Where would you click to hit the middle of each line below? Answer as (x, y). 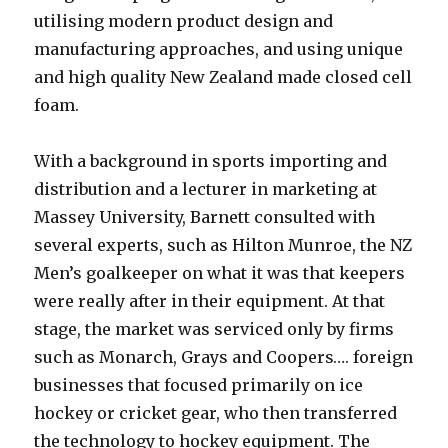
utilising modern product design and (184, 21)
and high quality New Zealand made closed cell (223, 77)
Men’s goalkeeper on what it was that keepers (220, 273)
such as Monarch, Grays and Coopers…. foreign (224, 357)
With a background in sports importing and (211, 161)
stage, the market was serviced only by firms (214, 329)
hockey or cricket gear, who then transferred (216, 413)
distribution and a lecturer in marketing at (206, 189)
